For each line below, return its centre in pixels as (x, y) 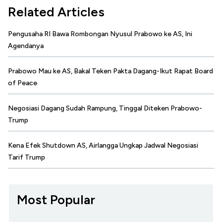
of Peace (23, 83)
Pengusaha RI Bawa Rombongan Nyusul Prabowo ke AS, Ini (100, 34)
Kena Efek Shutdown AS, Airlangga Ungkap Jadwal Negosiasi (103, 146)
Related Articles (56, 12)
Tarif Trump (27, 158)
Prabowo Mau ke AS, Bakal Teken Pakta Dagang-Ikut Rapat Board (111, 71)
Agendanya (26, 46)
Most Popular (56, 200)
